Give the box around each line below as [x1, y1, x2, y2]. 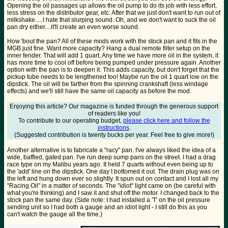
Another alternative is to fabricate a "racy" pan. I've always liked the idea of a [7, 147, 216, 154]
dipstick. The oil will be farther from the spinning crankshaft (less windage [7, 80, 208, 88]
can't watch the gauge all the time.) [7, 211, 102, 218]
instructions [97, 124, 129, 132]
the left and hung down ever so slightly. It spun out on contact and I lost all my [7, 175, 218, 183]
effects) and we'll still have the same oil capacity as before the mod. [7, 88, 191, 95]
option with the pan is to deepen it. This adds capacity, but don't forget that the [7, 66, 219, 74]
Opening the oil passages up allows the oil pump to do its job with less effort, [7, 2, 217, 10]
